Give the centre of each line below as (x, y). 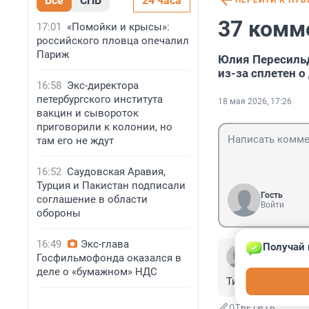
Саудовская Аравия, (116, 172)
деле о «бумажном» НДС (97, 272)
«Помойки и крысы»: (118, 27)
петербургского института (100, 99)
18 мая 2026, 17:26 (255, 102)
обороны (59, 213)
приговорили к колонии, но (104, 127)
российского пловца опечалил (113, 41)
